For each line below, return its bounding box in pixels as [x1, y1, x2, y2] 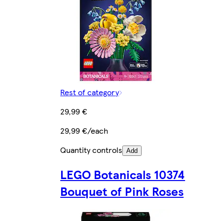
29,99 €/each [60, 125, 109, 137]
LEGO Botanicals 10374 [60, 165, 185, 183]
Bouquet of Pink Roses [60, 182, 184, 199]
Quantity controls [60, 144, 123, 156]
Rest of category [60, 86, 119, 98]
